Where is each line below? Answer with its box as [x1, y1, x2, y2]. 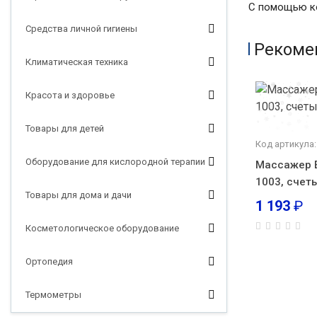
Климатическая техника [25, 57, 128, 67]
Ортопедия [25, 256, 73, 267]
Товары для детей [25, 123, 104, 134]
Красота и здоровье [25, 90, 115, 100]
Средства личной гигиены [25, 23, 137, 34]
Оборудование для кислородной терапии [25, 156, 205, 167]
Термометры [25, 289, 81, 300]
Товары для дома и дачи [25, 190, 132, 200]
